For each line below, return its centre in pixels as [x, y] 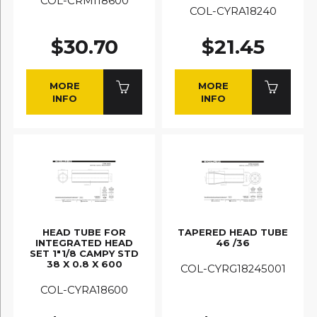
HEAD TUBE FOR [84, 232]
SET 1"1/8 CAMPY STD [84, 253]
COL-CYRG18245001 [233, 269]
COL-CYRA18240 [233, 12]
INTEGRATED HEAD [84, 242]
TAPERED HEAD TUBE [233, 232]
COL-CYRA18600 [84, 290]
